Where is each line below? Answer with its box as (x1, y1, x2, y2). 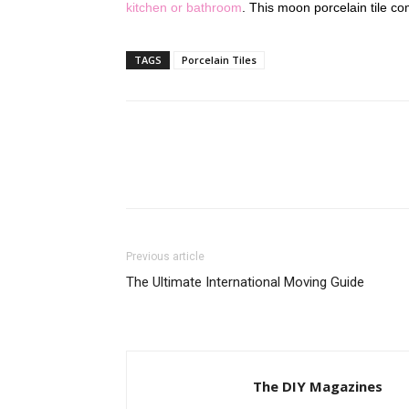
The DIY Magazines (253, 377, 383, 395)
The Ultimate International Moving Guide (126, 274, 364, 290)
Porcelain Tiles (182, 53, 257, 67)
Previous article (126, 250, 204, 263)
